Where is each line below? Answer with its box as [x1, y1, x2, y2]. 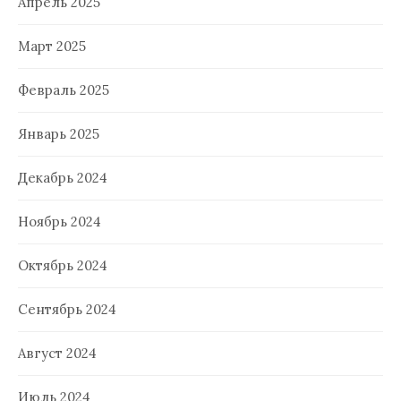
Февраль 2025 [18, 81, 109, 98]
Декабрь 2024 [18, 168, 107, 186]
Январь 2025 [18, 124, 99, 142]
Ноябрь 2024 [18, 212, 101, 230]
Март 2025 [18, 37, 86, 55]
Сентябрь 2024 [18, 300, 116, 318]
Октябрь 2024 [18, 256, 107, 274]
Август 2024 [18, 344, 97, 362]
